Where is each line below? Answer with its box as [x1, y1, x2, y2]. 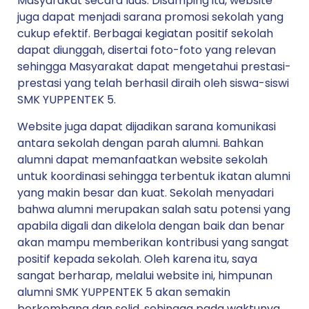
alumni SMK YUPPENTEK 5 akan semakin [17, 283, 230, 300]
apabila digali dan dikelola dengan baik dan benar [17, 217, 285, 234]
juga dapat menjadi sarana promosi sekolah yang [17, 9, 283, 26]
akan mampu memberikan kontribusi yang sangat [17, 234, 289, 250]
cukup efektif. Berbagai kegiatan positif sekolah [17, 26, 273, 42]
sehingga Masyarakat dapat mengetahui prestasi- [17, 59, 291, 75]
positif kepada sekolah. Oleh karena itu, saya [17, 250, 257, 267]
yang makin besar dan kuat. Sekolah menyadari [17, 184, 274, 201]
